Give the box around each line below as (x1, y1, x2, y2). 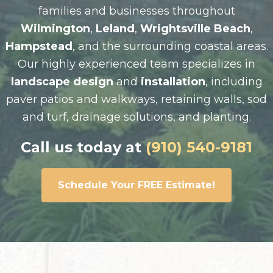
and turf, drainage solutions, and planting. (22, 110, 251, 124)
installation (137, 75, 205, 89)
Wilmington (20, 22, 90, 36)
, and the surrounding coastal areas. (72, 40, 268, 54)
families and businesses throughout (38, 4, 235, 18)
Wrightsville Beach (140, 22, 250, 36)
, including (205, 75, 263, 89)
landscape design (10, 75, 113, 89)
